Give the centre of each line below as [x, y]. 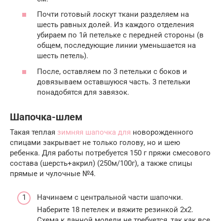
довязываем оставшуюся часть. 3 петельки [114, 82]
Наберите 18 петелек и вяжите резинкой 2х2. [115, 210]
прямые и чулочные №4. [53, 173]
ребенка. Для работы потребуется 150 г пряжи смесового [110, 153]
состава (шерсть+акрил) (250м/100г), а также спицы [101, 163]
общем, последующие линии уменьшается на [116, 46]
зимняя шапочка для [94, 132]
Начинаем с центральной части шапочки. [110, 198]
